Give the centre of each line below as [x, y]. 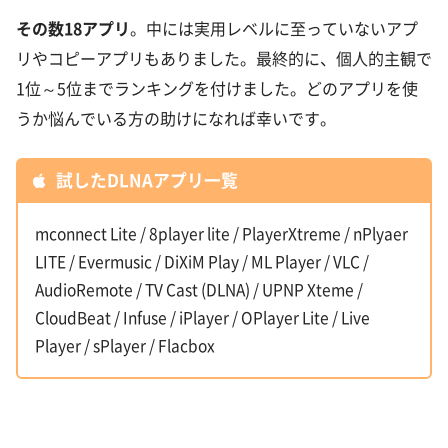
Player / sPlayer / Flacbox [125, 345]
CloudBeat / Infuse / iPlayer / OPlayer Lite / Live [203, 317]
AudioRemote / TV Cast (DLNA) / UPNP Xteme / [199, 289]
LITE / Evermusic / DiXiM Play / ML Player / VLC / [202, 261]
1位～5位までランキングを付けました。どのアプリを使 [217, 88]
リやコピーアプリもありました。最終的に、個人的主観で [224, 58]
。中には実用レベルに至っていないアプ [274, 28]
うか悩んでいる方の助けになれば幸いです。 [176, 118]
